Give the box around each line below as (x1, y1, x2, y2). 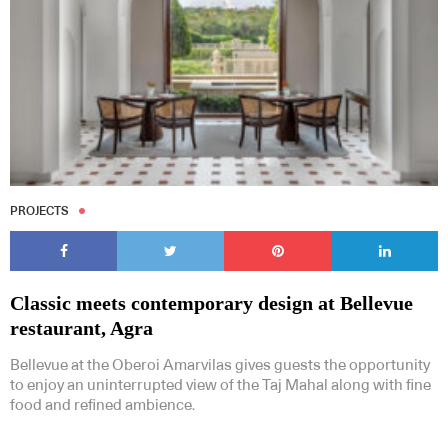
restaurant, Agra (10, 316, 153, 339)
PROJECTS (10, 204, 69, 217)
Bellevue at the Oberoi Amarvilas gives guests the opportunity (10, 357, 430, 373)
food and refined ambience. (10, 397, 195, 413)
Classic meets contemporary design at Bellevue (10, 291, 413, 314)
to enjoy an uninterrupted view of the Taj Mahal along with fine (10, 377, 431, 393)
